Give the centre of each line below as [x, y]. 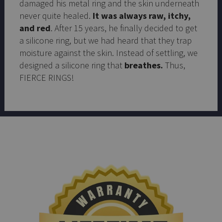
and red [35, 28]
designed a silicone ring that [72, 65]
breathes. [145, 65]
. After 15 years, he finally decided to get [124, 28]
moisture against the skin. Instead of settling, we [109, 53]
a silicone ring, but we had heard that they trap [106, 40]
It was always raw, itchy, [142, 15]
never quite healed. [56, 15]
